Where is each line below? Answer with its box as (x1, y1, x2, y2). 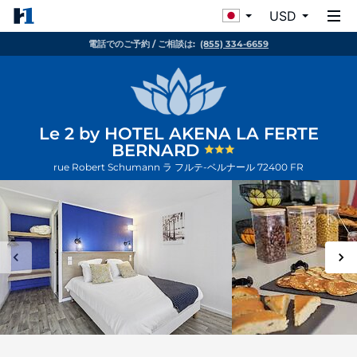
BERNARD (112, 140, 204, 160)
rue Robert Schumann (53, 161, 163, 173)
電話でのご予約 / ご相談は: (88, 38, 195, 49)
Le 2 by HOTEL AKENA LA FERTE (38, 124, 319, 143)
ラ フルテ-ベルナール (163, 161, 257, 173)
